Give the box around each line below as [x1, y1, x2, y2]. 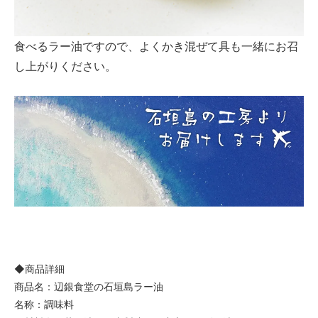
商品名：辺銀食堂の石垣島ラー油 [14, 280, 163, 292]
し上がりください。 [14, 59, 116, 74]
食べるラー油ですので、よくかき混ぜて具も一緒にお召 [14, 39, 298, 54]
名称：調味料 [14, 297, 74, 310]
